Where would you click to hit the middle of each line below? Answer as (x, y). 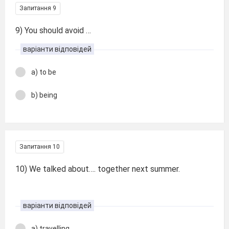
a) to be (44, 72)
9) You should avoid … (53, 30)
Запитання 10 (40, 147)
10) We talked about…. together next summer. (98, 169)
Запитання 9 (38, 8)
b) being (44, 95)
